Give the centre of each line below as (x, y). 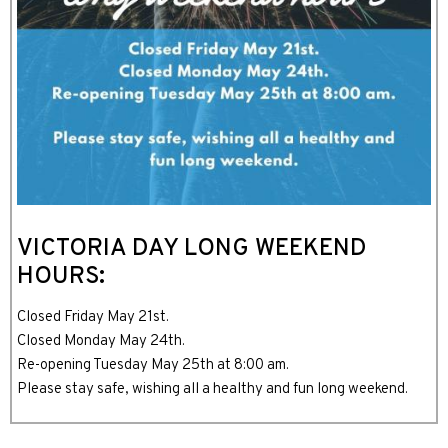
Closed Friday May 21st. (93, 317)
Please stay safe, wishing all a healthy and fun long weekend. (212, 389)
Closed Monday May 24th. (101, 341)
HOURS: (61, 277)
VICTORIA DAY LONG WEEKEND (192, 249)
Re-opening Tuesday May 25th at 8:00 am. (153, 365)
